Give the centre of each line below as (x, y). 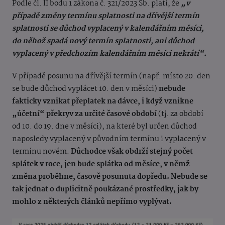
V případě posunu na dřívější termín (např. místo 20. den (111, 77)
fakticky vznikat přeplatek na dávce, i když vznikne (103, 102)
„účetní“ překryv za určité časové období (85, 114)
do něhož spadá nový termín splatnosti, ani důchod (103, 41)
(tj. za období (181, 114)
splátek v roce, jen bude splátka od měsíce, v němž (101, 164)
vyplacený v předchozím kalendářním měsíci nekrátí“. (109, 54)
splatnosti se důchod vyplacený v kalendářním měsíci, (108, 29)
